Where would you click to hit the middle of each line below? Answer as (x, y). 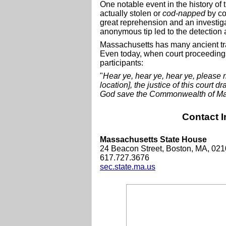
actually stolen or (131, 13)
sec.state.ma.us (128, 166)
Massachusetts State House (153, 139)
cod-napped (184, 13)
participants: (122, 63)
